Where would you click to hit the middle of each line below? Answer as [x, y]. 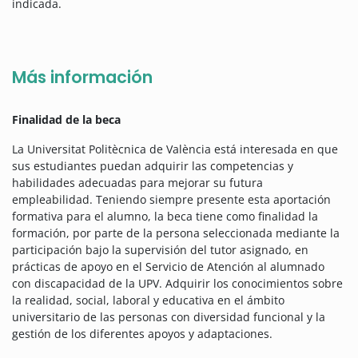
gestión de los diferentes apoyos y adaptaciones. [142, 334]
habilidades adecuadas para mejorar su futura [137, 183]
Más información [82, 78]
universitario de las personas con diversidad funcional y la [169, 317]
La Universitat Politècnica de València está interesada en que [175, 149]
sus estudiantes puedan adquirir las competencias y [153, 166]
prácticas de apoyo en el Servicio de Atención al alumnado [168, 267]
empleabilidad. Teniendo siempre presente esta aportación [171, 200]
